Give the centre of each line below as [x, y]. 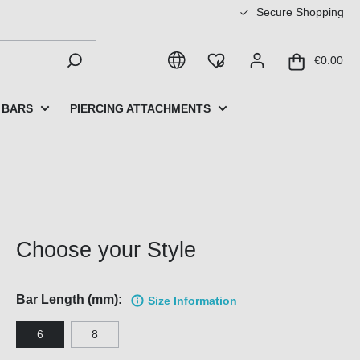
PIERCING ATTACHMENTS [140, 108]
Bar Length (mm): [69, 300]
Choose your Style [106, 250]
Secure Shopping [299, 12]
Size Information [192, 301]
